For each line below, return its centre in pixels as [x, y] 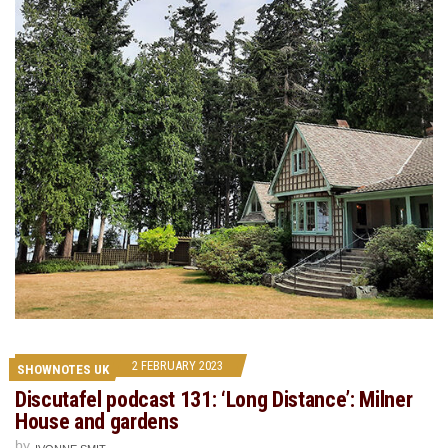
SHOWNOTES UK [63, 369]
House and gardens [97, 421]
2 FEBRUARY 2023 [177, 365]
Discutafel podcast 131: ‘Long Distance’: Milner [214, 399]
